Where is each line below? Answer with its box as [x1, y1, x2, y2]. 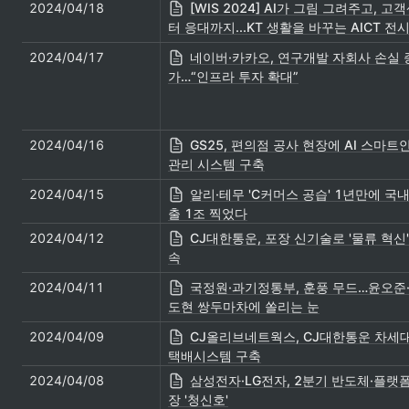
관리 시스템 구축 [168, 156, 265, 173]
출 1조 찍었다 [168, 205, 247, 222]
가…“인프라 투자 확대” [168, 68, 299, 85]
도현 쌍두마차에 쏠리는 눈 [168, 299, 320, 315]
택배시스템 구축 [168, 348, 261, 364]
